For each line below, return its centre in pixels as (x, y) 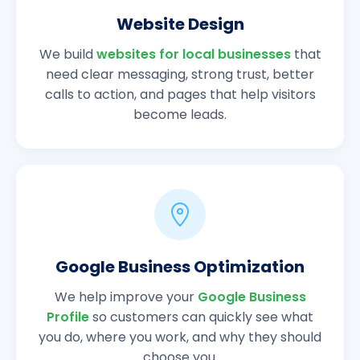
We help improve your (126, 297)
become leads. (180, 115)
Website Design (180, 25)
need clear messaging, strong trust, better (180, 75)
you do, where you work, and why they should (180, 337)
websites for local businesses (193, 55)
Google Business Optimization (180, 267)
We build (67, 55)
